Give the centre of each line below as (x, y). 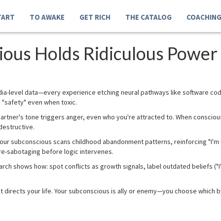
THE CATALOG (148, 17)
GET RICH (95, 17)
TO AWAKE (47, 17)
